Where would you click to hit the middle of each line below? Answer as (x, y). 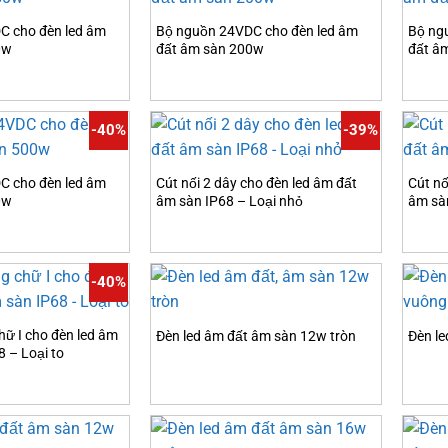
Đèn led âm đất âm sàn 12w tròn (256, 337)
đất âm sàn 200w (210, 49)
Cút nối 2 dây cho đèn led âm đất (256, 183)
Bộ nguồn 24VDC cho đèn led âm (257, 31)
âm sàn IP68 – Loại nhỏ (229, 201)
